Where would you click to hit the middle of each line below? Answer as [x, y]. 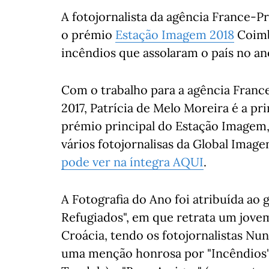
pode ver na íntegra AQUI [132, 162]
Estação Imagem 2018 [175, 35]
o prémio [88, 35]
